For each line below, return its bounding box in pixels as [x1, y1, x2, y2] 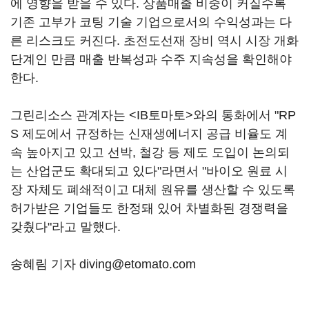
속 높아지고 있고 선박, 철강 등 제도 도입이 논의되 [10, 145, 290, 159]
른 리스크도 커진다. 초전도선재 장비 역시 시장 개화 [10, 33, 299, 48]
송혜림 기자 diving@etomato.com [10, 257, 196, 271]
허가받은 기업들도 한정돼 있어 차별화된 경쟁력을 [10, 201, 288, 215]
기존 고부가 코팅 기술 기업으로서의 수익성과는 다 [10, 14, 292, 29]
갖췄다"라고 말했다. [10, 219, 121, 234]
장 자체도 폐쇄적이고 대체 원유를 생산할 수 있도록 [10, 182, 295, 197]
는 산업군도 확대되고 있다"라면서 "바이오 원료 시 [10, 163, 288, 178]
